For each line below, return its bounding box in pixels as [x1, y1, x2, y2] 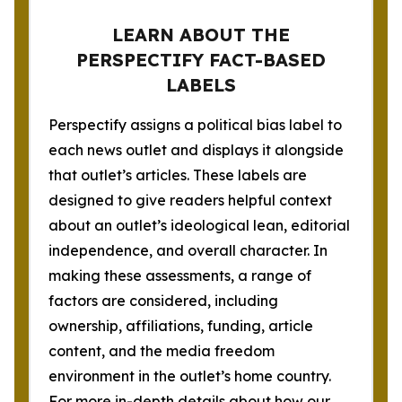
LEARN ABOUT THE [112, 23, 290, 46]
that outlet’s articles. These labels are [48, 166, 307, 184]
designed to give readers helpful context [48, 191, 332, 209]
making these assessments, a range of [48, 267, 311, 284]
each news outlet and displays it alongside [48, 141, 344, 159]
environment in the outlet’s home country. [48, 367, 331, 385]
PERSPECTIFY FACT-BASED [76, 48, 326, 71]
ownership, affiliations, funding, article [48, 317, 313, 335]
